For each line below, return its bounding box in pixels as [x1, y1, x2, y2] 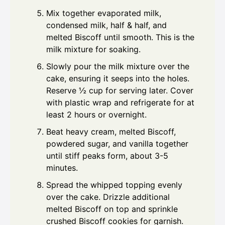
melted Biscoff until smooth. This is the [46, 32, 194, 43]
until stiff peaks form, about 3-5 [46, 151, 168, 161]
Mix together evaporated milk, [46, 8, 161, 19]
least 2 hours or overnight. [46, 109, 147, 120]
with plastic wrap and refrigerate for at [46, 97, 194, 108]
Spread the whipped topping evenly [46, 180, 182, 190]
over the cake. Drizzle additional [46, 192, 170, 202]
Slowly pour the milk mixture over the [46, 61, 189, 72]
